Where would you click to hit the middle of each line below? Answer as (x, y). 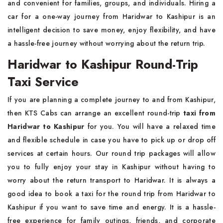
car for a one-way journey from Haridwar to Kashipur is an (111, 16)
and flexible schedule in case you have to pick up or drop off (111, 140)
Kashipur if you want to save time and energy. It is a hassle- (111, 207)
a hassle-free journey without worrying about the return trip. (107, 43)
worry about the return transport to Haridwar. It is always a (111, 180)
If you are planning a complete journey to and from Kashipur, (111, 100)
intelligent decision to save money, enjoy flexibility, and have (111, 30)
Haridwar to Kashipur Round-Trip (103, 64)
